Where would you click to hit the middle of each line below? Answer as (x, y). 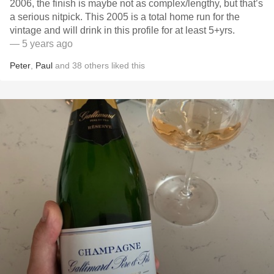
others (97, 65)
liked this (127, 65)
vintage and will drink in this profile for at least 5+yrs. (122, 30)
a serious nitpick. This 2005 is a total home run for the (125, 17)
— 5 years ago (41, 44)
